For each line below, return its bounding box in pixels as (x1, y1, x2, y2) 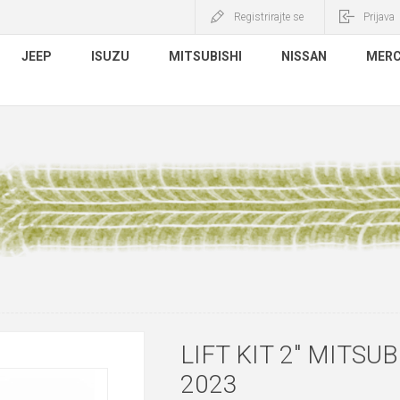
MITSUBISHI (169, 49, 242, 63)
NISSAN (281, 49, 327, 63)
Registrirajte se (234, 11, 304, 23)
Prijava (363, 11, 395, 23)
